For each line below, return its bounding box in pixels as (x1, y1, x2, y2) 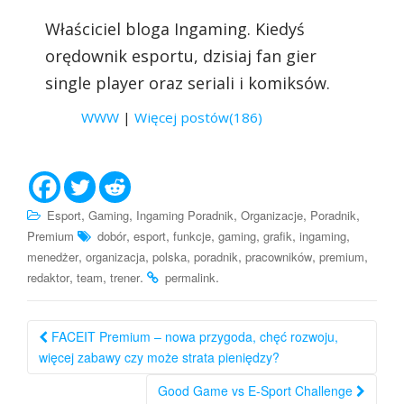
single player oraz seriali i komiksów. (45, 72, 330, 95)
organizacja (86, 248, 145, 266)
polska (152, 248, 187, 266)
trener (110, 269, 140, 287)
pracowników (245, 248, 312, 266)
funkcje (173, 227, 211, 245)
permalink (165, 269, 216, 287)
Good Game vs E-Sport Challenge (158, 381, 356, 400)
